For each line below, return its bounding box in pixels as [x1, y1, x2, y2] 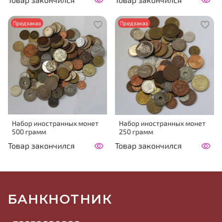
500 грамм [12, 127, 46, 136]
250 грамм [119, 127, 153, 136]
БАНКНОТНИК [7, 191, 112, 207]
